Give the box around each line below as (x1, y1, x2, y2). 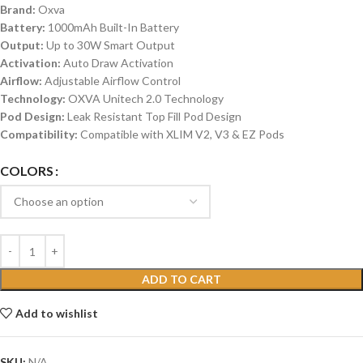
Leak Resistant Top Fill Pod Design (67, 109, 241, 124)
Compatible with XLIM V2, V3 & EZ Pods (80, 127, 284, 142)
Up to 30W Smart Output (46, 38, 175, 53)
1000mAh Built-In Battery (48, 20, 179, 35)
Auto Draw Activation (63, 56, 173, 70)
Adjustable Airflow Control (45, 74, 181, 88)
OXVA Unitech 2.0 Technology (68, 92, 224, 106)
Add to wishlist (15, 306, 99, 321)
